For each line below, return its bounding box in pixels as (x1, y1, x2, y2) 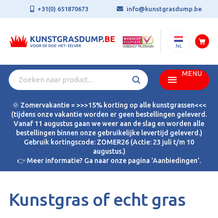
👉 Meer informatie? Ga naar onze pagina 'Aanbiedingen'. (17, 157, 201, 164)
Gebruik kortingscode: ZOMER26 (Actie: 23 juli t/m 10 (24, 138, 194, 146)
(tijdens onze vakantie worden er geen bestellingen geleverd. (11, 110, 207, 118)
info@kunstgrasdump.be (126, 5, 202, 12)
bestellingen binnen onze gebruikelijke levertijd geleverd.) (16, 129, 202, 137)
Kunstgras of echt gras (9, 189, 186, 209)
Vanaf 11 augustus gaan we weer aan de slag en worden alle (14, 120, 204, 127)
